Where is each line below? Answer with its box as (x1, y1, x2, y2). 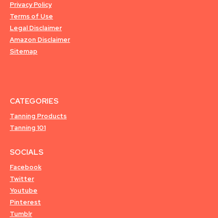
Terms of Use (10, 12, 53, 21)
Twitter (10, 174, 34, 183)
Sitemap (10, 47, 37, 56)
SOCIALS (10, 147, 43, 157)
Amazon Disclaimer (10, 36, 70, 44)
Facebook (10, 163, 41, 171)
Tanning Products (10, 111, 67, 120)
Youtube (10, 186, 37, 195)
